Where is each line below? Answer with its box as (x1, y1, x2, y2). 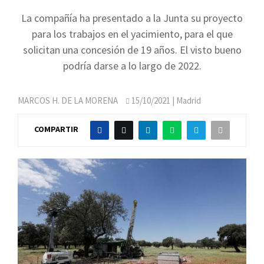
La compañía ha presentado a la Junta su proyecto (21, 11, 243, 25)
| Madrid (170, 95, 201, 106)
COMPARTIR (34, 124, 78, 135)
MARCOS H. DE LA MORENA (18, 95, 118, 106)
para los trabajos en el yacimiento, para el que (31, 27, 233, 41)
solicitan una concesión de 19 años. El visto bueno (22, 43, 242, 57)
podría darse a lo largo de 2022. (62, 59, 202, 72)
